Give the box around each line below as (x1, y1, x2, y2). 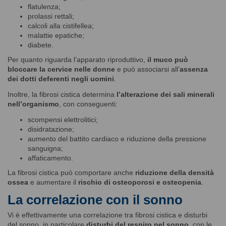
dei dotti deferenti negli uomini (8, 74, 114, 83)
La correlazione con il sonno (8, 192, 183, 207)
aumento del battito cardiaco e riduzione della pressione (28, 134, 206, 143)
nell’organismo (8, 99, 59, 108)
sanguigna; (28, 144, 63, 152)
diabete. (28, 40, 53, 49)
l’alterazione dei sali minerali (117, 90, 214, 98)
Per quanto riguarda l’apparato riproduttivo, (8, 55, 147, 64)
